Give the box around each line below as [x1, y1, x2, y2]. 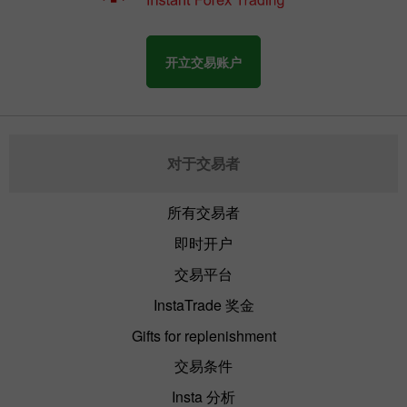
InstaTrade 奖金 [153, 293, 254, 315]
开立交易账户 [165, 52, 242, 71]
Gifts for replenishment [131, 324, 276, 346]
